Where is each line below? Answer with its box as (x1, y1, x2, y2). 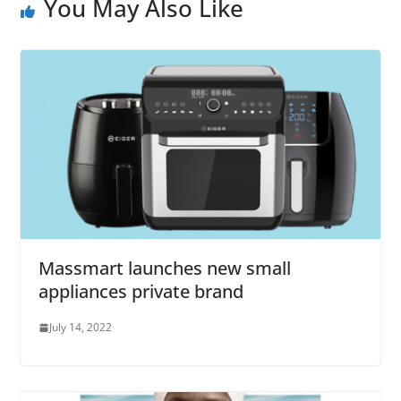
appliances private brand (38, 279, 243, 304)
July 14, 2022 (48, 320, 112, 336)
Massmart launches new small (38, 256, 291, 281)
